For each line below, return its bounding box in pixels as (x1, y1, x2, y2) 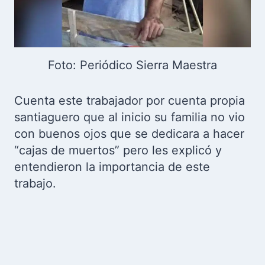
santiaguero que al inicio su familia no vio (14, 110, 245, 125)
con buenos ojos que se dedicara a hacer (14, 127, 244, 141)
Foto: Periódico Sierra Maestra (48, 58, 217, 73)
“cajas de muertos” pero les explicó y (14, 143, 222, 158)
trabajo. (14, 176, 56, 191)
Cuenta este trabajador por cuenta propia (14, 93, 245, 108)
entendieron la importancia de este (14, 160, 210, 174)
